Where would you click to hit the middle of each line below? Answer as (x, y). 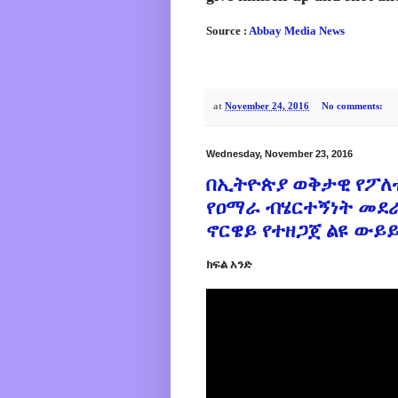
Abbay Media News (298, 31)
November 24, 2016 (267, 105)
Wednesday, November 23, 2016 (279, 153)
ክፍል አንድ (229, 265)
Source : (227, 31)
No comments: (353, 105)
